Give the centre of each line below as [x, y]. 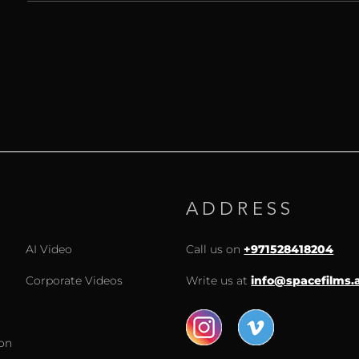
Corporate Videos [75, 280]
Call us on [215, 249]
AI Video [49, 249]
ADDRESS [240, 210]
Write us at [219, 280]
